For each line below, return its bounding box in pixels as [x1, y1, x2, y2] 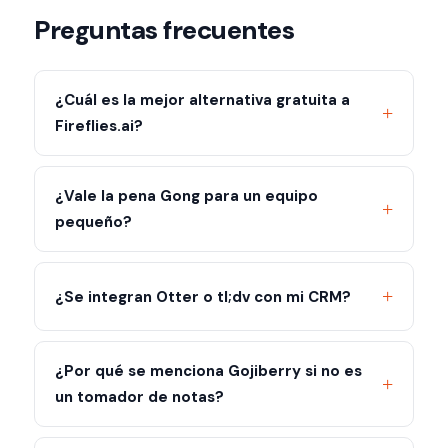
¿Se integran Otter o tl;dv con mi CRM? [55, 286, 351, 307]
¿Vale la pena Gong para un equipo [55, 186, 318, 206]
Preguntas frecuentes [34, 13, 294, 47]
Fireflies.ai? [55, 116, 143, 136]
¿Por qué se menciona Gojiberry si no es [55, 361, 362, 381]
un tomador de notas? [55, 387, 224, 407]
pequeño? [55, 212, 132, 232]
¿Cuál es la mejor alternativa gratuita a [55, 90, 350, 110]
